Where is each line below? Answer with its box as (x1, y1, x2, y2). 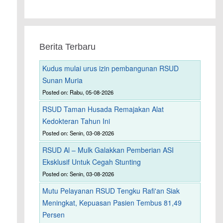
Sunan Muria (42, 75, 83, 86)
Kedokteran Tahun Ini (42, 116, 111, 126)
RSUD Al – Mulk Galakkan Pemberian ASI (42, 145, 174, 155)
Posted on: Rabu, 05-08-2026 (42, 88, 114, 97)
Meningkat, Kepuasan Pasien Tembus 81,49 (42, 198, 182, 208)
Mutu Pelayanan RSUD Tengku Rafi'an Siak (42, 186, 180, 196)
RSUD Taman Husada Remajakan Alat (42, 104, 164, 114)
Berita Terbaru (39, 42, 96, 52)
